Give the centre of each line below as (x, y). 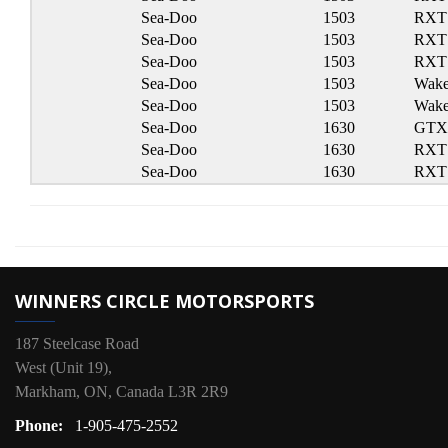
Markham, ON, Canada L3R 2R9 (121, 391)
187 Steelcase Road (77, 343)
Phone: (41, 425)
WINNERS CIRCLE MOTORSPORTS (164, 301)
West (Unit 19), (63, 367)
